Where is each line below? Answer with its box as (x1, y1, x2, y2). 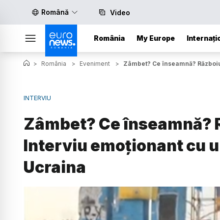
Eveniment (80, 60, 110, 67)
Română (41, 8, 69, 16)
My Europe (137, 34, 175, 42)
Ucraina (24, 157, 86, 177)
